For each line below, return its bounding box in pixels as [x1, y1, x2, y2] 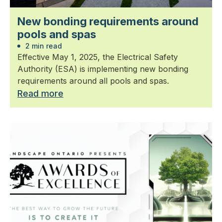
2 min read [23, 42, 62, 50]
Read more [17, 88, 63, 99]
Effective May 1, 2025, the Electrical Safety [17, 52, 178, 62]
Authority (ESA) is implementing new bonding [17, 64, 188, 74]
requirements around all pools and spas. [17, 76, 169, 86]
